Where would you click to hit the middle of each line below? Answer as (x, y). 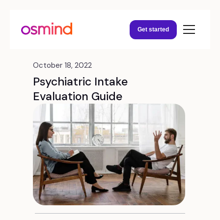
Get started (153, 29)
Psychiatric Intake (80, 82)
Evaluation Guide (78, 96)
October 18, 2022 (62, 65)
